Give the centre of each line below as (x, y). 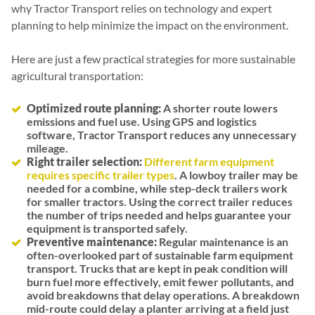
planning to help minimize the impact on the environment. (150, 25)
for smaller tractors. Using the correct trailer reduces (160, 202)
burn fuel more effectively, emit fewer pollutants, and (160, 282)
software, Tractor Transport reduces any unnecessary (162, 135)
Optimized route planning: (94, 108)
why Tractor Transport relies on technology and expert (142, 8)
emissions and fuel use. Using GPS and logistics (142, 122)
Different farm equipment (209, 162)
